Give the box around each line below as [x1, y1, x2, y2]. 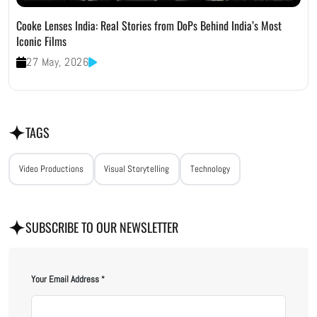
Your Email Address [31, 272, 99, 285]
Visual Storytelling [104, 162, 170, 175]
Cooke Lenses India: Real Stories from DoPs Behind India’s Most [16, 16, 282, 34]
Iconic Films [16, 32, 67, 50]
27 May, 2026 [26, 54, 89, 70]
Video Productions [18, 162, 83, 175]
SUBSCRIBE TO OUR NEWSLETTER [25, 217, 178, 236]
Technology [190, 162, 230, 175]
